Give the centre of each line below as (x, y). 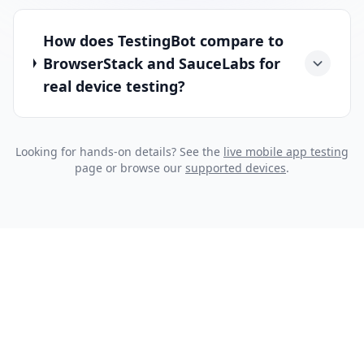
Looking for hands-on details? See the (119, 151)
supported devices (236, 167)
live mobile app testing (286, 151)
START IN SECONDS (182, 291)
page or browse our (130, 167)
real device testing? (114, 86)
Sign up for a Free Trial (182, 330)
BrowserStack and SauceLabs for (161, 63)
